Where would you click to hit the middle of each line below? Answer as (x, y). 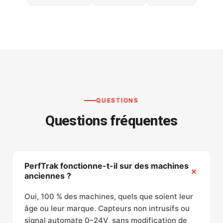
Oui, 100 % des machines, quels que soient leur (109, 197)
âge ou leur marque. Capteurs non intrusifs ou (107, 209)
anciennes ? (48, 176)
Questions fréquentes (111, 121)
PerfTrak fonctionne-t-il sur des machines (107, 166)
